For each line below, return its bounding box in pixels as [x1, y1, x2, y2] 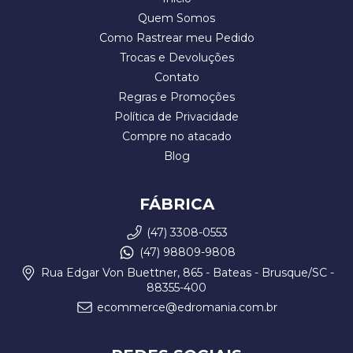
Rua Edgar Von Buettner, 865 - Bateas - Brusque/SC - [37, 266, 334, 281]
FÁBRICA [139, 194, 214, 214]
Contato [154, 69, 199, 84]
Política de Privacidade [114, 109, 239, 124]
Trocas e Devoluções [119, 50, 234, 65]
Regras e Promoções [118, 89, 235, 104]
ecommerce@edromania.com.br [97, 299, 278, 314]
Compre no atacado [121, 128, 232, 143]
